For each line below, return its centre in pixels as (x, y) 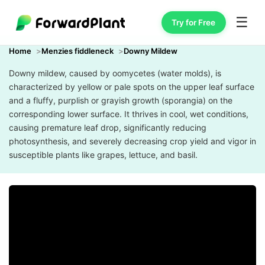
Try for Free (194, 22)
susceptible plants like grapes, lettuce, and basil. (103, 155)
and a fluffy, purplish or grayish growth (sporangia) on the (121, 100)
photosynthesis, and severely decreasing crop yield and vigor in (132, 141)
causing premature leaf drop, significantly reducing (108, 127)
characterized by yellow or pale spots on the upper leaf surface (132, 87)
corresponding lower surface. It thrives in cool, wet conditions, (129, 114)
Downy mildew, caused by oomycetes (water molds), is (115, 73)
